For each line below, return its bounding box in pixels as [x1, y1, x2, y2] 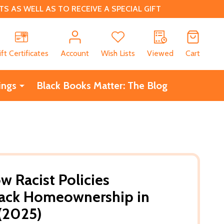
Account [60, 48, 89, 58]
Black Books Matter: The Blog [36, 79, 167, 91]
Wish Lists [101, 48, 135, 58]
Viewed [147, 48, 173, 58]
